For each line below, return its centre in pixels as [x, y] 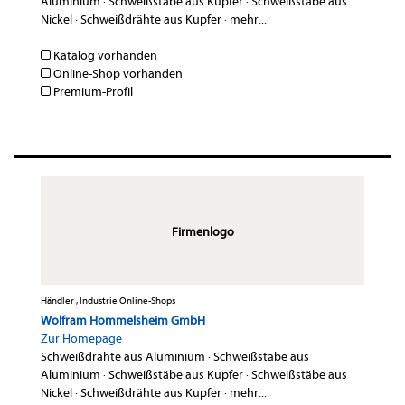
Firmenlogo [202, 232]
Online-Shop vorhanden [117, 74]
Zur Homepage [81, 339]
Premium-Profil [92, 92]
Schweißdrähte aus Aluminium [123, 357]
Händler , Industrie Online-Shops [108, 301]
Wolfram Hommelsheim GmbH [123, 321]
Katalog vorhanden [104, 56]
